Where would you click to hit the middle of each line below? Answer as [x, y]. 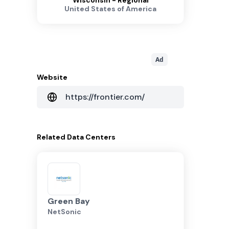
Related [52, 137]
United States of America [110, 9]
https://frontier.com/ [105, 97]
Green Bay [69, 201]
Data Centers [91, 137]
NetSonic [64, 212]
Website [52, 77]
